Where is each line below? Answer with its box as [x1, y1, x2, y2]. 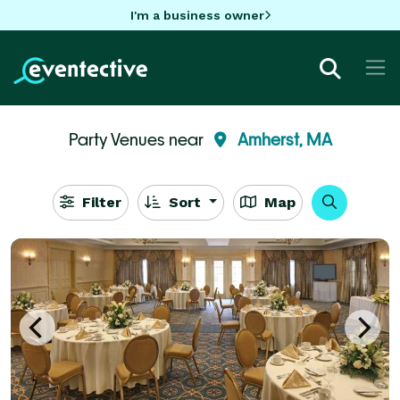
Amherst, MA [237, 129, 332, 149]
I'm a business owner [129, 7, 264, 22]
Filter [77, 193, 121, 211]
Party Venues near [68, 129, 207, 149]
